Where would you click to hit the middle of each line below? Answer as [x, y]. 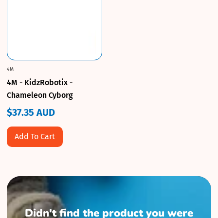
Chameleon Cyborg [40, 95]
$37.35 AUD [31, 112]
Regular [24, 119]
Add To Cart [35, 136]
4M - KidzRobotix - [40, 82]
